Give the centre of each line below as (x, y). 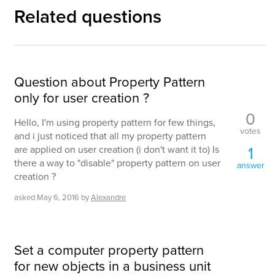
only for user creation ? (82, 98)
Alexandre (108, 197)
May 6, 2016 (58, 197)
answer (250, 165)
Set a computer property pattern (109, 250)
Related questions (88, 17)
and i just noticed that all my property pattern (110, 136)
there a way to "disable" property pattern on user (117, 163)
